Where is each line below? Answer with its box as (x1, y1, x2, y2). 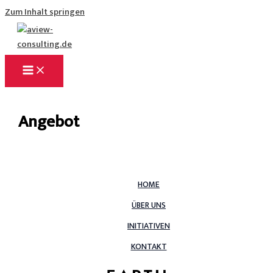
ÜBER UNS (132, 199, 166, 213)
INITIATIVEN (127, 219, 170, 233)
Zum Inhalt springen (5, 5, 85, 19)
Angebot (18, 107, 80, 136)
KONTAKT (130, 240, 167, 254)
